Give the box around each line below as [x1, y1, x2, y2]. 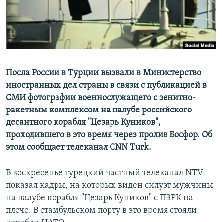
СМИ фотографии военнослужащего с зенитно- [6, 93, 196, 103]
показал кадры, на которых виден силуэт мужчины [6, 181, 213, 191]
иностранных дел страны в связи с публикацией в [6, 81, 207, 91]
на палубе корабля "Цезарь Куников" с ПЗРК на [6, 193, 193, 203]
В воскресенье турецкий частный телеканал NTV [6, 168, 203, 178]
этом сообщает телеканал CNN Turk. [6, 143, 151, 153]
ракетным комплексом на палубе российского [6, 106, 192, 115]
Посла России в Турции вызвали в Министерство [6, 68, 201, 78]
